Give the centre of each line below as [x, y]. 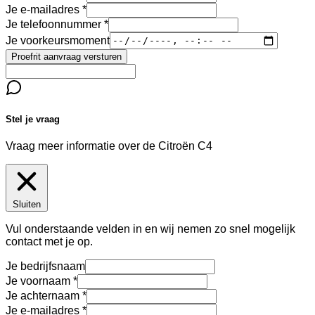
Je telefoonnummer [53, 24]
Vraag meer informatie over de [82, 146]
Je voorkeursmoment [58, 40]
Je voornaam [38, 281]
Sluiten [27, 204]
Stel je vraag [33, 119]
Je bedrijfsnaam [45, 266]
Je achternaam [43, 295]
